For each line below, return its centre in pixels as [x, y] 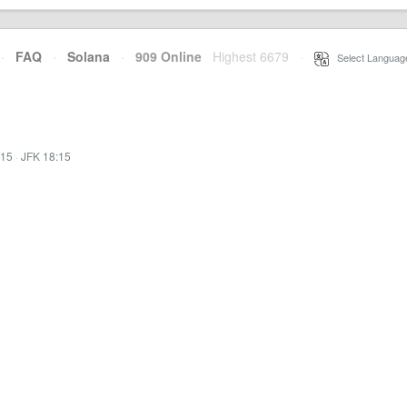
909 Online [163, 56]
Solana [89, 56]
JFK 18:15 [46, 156]
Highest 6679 [251, 56]
